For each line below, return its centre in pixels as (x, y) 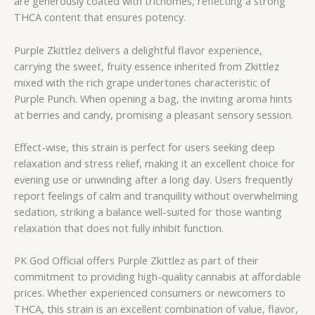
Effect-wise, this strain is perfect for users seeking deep (144, 147)
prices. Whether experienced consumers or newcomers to (150, 293)
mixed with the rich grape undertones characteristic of (142, 82)
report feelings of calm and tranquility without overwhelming (156, 196)
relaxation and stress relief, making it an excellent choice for (155, 163)
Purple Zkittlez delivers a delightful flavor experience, (138, 50)
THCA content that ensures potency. (100, 17)
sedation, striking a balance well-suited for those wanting (148, 212)
